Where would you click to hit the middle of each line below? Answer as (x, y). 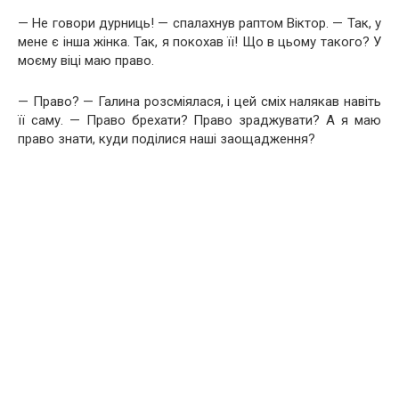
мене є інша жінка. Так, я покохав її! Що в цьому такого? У (199, 42)
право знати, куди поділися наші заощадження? (167, 139)
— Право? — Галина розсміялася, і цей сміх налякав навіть (199, 102)
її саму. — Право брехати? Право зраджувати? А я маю (199, 120)
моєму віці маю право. (86, 61)
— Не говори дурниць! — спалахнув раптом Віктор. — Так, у (199, 23)
